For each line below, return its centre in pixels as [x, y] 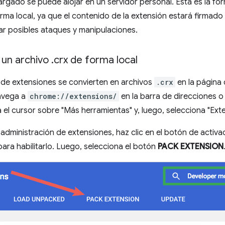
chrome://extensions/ [73, 96]
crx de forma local [96, 60]
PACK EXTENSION [191, 147]
